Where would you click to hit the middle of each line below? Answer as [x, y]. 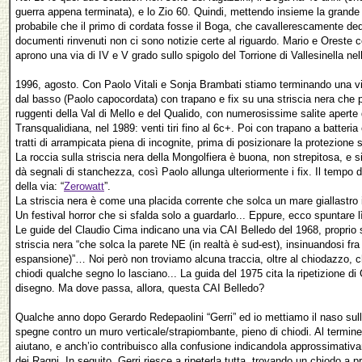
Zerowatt [84, 186]
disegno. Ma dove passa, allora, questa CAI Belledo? [140, 288]
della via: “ [40, 186]
